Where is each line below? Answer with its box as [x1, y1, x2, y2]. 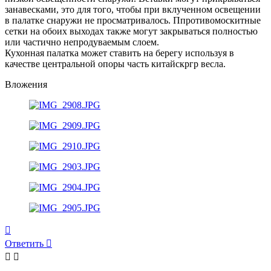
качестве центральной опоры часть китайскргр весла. [5, 59, 226, 70]
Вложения [5, 79, 47, 90]
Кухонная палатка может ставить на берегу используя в [5, 48, 234, 59]
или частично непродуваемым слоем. [5, 37, 159, 48]
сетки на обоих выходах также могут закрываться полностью [5, 26, 258, 37]
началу [10, 244, 38, 255]
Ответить [5, 238, 44, 249]
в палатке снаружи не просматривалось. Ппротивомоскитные [5, 15, 261, 26]
